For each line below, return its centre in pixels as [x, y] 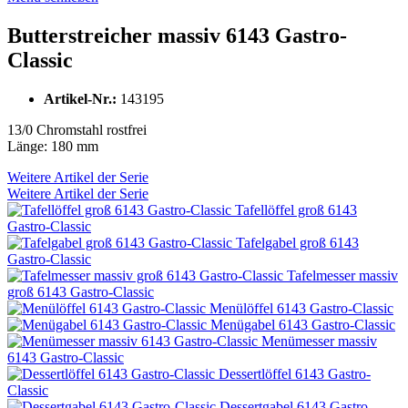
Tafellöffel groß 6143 [296, 209]
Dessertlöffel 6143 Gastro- [295, 373]
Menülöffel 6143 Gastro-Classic [301, 308]
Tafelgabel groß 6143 [297, 242]
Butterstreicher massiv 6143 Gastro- [177, 35]
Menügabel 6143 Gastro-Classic [303, 324]
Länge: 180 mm [53, 146]
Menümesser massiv [319, 341]
